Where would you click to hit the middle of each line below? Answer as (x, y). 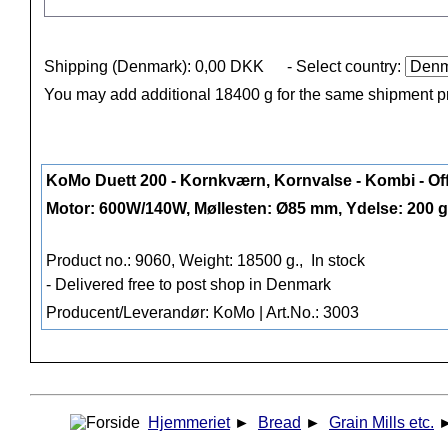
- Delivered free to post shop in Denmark (188, 285)
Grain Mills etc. (381, 423)
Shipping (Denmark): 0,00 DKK (154, 67)
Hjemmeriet (189, 423)
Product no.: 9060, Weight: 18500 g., (176, 261)
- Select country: (346, 67)
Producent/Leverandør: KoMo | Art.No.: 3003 (202, 313)
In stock (336, 261)
